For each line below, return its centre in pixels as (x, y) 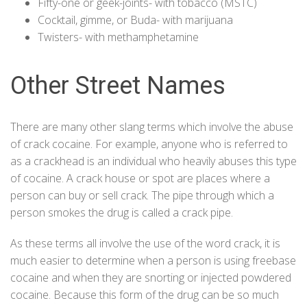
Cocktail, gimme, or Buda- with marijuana (135, 20)
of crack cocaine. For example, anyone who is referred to (149, 144)
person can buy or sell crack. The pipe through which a (142, 196)
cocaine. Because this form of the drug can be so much (145, 295)
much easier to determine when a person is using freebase (153, 261)
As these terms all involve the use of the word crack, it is (145, 244)
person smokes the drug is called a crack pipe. (122, 213)
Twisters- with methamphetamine (118, 37)
